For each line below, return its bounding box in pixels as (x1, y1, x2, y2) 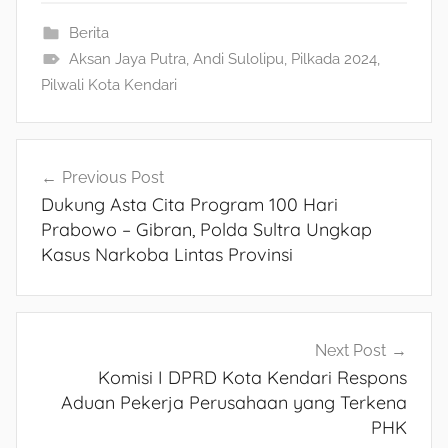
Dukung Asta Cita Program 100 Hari (41, 192, 338, 216)
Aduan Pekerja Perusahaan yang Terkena (61, 390, 407, 414)
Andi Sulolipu (192, 49, 284, 68)
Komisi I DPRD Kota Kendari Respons (98, 365, 407, 389)
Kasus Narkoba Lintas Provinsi (41, 242, 293, 266)
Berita (68, 23, 109, 42)
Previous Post (62, 167, 164, 187)
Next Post (315, 340, 386, 360)
